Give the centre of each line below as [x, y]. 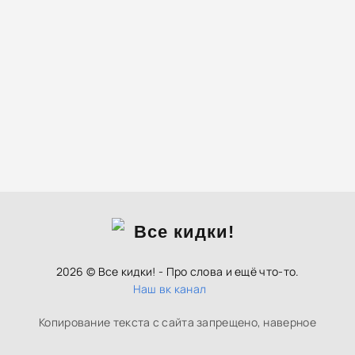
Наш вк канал [170, 289]
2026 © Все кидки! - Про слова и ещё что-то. [177, 271]
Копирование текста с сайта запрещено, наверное [177, 322]
